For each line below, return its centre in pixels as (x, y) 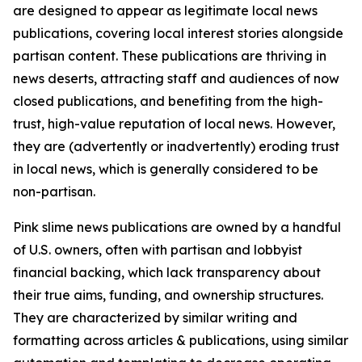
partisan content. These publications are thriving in (170, 56)
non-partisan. (54, 192)
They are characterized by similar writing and (155, 318)
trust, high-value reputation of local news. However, (174, 124)
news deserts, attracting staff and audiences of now (176, 78)
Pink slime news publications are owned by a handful (177, 227)
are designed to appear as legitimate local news (165, 11)
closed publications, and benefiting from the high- (168, 101)
